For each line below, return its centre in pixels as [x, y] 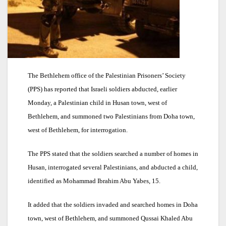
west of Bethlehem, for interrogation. [78, 130]
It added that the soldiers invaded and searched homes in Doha [113, 205]
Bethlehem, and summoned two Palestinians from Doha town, [111, 117]
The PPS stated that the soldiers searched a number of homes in [113, 154]
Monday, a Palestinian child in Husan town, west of [97, 103]
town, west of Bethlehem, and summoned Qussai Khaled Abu [110, 218]
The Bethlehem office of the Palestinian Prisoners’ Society [107, 76]
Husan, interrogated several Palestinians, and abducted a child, [113, 167]
